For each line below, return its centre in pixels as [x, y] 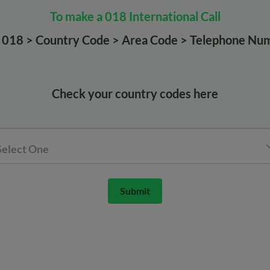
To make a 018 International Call [135, 16]
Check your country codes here [135, 93]
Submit [135, 191]
